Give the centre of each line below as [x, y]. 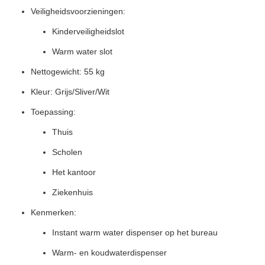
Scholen [67, 152]
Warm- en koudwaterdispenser [109, 253]
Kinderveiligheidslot [88, 31]
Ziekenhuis [72, 192]
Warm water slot [82, 51]
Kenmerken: [54, 212]
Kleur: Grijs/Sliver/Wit [70, 92]
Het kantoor [74, 172]
